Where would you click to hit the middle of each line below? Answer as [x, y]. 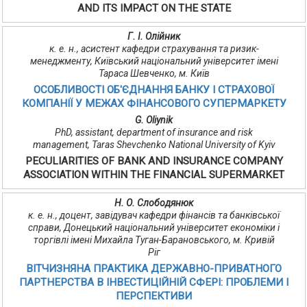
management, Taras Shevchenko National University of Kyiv [154, 145]
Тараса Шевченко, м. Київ [154, 74]
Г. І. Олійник [154, 37]
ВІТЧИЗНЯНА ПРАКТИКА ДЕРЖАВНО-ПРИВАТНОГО [154, 269]
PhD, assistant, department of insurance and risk [154, 133]
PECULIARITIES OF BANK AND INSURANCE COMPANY [154, 161]
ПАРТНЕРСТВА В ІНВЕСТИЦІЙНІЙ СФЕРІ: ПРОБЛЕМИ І [154, 283]
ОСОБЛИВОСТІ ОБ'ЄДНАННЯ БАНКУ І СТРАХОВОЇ [154, 90]
